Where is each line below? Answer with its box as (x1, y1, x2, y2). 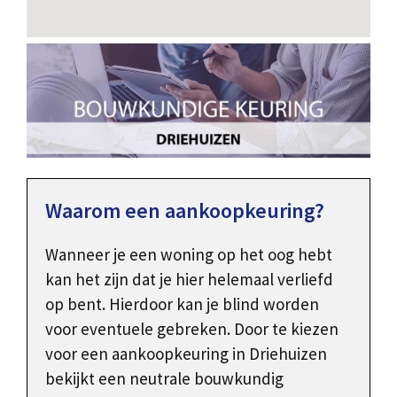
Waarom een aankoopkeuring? (45, 197, 324, 225)
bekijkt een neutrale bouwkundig (45, 368, 284, 390)
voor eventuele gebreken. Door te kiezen (45, 318, 339, 340)
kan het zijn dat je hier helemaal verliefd (45, 269, 333, 291)
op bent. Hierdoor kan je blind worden (45, 293, 319, 315)
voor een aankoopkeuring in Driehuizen (45, 343, 327, 365)
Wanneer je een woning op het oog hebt (45, 244, 332, 266)
